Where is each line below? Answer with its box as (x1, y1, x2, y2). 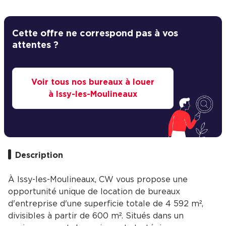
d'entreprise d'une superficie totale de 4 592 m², (8, 200, 203, 208)
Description (15, 151, 63, 160)
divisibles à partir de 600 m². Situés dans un (8, 212, 184, 220)
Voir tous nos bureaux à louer (31, 78, 154, 87)
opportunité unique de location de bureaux (8, 188, 180, 196)
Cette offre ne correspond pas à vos (12, 29, 178, 39)
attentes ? (12, 41, 59, 50)
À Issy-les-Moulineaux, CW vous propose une (8, 176, 188, 184)
